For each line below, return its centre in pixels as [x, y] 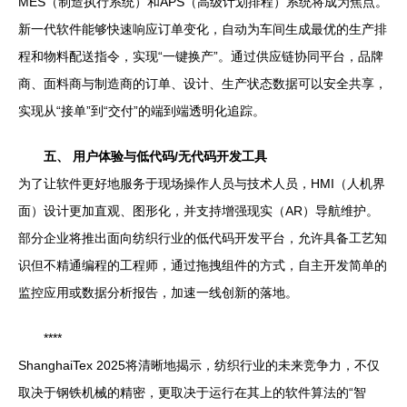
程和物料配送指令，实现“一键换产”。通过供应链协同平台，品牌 [201, 56]
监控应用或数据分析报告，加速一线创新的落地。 [158, 292]
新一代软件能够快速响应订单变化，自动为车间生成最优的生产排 [203, 29]
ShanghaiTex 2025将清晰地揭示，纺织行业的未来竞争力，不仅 [199, 365]
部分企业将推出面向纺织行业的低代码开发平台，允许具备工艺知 [203, 238]
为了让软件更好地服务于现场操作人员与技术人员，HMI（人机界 [202, 183]
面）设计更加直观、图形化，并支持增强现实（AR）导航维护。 [199, 210]
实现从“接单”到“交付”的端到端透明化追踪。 [142, 110]
